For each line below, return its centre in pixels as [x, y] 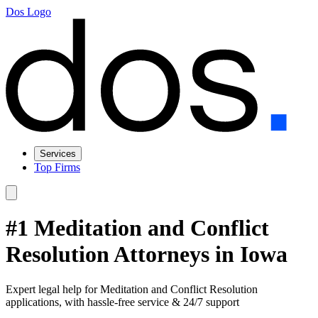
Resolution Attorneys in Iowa [147, 254]
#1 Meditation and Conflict [137, 228]
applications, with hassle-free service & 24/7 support [122, 302]
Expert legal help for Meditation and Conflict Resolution [132, 289]
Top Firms [57, 167]
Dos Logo [28, 12]
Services [58, 154]
